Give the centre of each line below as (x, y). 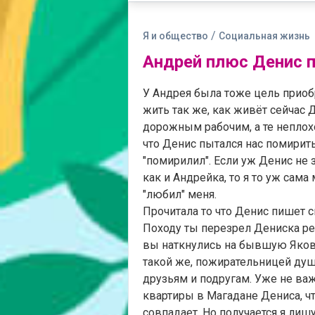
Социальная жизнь (264, 36)
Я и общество (175, 36)
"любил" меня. (180, 194)
